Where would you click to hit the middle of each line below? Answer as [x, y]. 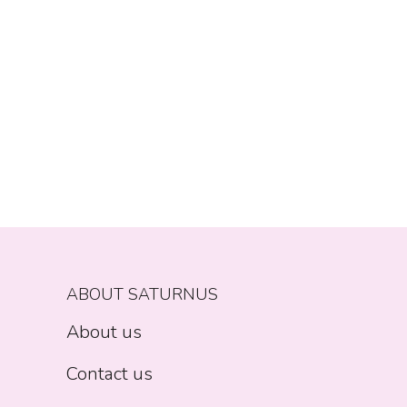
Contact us [109, 374]
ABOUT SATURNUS [142, 295]
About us [104, 333]
